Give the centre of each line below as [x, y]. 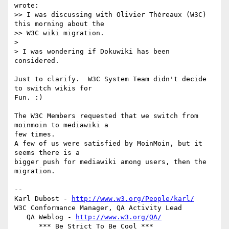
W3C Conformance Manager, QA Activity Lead [98, 208]
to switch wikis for [57, 88]
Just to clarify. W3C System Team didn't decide [110, 79]
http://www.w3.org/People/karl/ [133, 199]
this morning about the [59, 24]
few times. [35, 134]
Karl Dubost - [43, 199]
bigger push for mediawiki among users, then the [110, 162]
